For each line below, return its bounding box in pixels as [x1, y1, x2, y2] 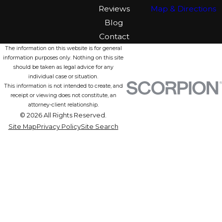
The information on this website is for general [4, 45, 122, 52]
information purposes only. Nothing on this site [3, 54, 123, 61]
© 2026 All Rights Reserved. [20, 111, 107, 119]
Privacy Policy [36, 122, 81, 130]
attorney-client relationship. [28, 101, 99, 108]
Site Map [8, 122, 37, 130]
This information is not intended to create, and [3, 82, 123, 89]
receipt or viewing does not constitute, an [10, 92, 116, 99]
